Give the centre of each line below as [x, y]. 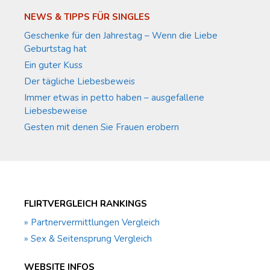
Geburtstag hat [55, 49]
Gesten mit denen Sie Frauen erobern [102, 127]
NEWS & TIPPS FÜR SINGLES [87, 17]
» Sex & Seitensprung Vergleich [88, 239]
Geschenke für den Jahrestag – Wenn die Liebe [121, 36]
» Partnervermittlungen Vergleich [92, 223]
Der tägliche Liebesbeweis [80, 82]
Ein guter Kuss [53, 65]
